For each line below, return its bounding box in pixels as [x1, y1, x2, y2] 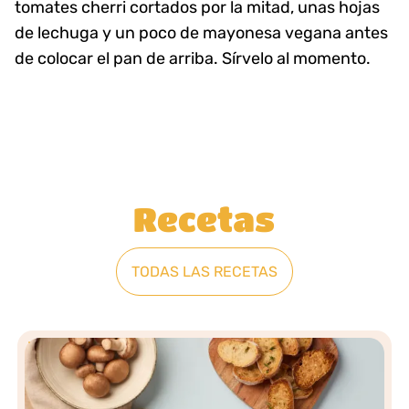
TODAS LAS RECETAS [131, 263, 278, 280]
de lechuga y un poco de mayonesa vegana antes [15, 23, 388, 43]
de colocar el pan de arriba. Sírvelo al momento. [15, 48, 371, 68]
